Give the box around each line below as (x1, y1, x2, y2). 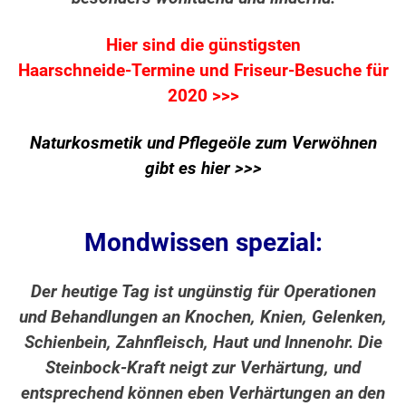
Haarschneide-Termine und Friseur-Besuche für (17, 61, 389, 82)
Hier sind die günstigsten (105, 35, 301, 56)
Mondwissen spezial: (83, 227, 323, 258)
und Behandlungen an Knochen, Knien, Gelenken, (19, 307, 387, 328)
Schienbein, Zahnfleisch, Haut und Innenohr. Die (24, 333, 382, 353)
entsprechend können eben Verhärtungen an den (21, 383, 385, 404)
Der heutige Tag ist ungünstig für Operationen (30, 282, 376, 303)
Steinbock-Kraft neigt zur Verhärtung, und (45, 358, 361, 379)
